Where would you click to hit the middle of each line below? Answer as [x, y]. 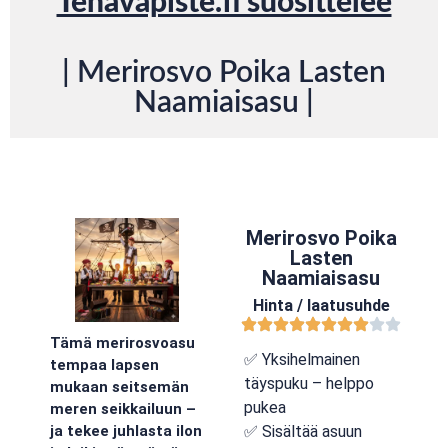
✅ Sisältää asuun [303, 431]
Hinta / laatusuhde [321, 305]
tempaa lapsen [104, 365]
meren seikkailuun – [123, 409]
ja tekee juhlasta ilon [126, 431]
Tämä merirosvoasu [122, 343]
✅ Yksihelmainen [302, 359]
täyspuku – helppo [309, 383]
